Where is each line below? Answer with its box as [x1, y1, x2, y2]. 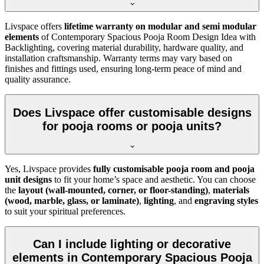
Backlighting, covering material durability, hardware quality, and [5, 42, 243, 53]
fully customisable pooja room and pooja [93, 163, 255, 174]
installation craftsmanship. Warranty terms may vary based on [5, 53, 232, 64]
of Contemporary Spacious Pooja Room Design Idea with [39, 32, 256, 42]
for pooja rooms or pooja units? [42, 120, 222, 133]
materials [213, 184, 249, 195]
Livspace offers [5, 21, 64, 32]
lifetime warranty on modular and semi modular [64, 21, 256, 32]
